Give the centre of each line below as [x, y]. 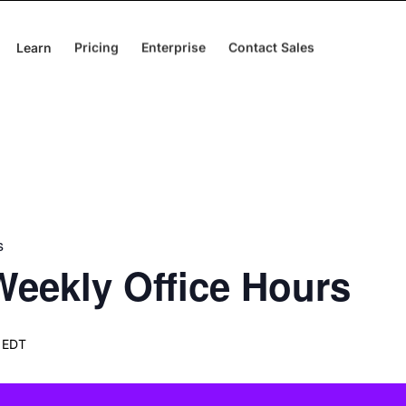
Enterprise [174, 47]
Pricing [97, 47]
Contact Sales [271, 47]
